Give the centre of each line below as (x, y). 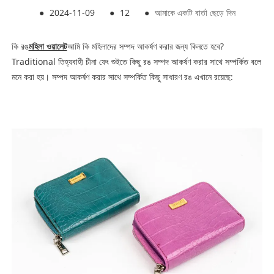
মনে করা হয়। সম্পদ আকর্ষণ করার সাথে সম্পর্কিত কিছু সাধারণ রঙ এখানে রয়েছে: (122, 77)
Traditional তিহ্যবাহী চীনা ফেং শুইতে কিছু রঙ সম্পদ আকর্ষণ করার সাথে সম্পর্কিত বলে (136, 62)
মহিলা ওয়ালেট (48, 46)
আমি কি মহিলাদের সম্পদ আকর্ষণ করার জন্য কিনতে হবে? (145, 46)
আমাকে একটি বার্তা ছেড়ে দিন (195, 13)
